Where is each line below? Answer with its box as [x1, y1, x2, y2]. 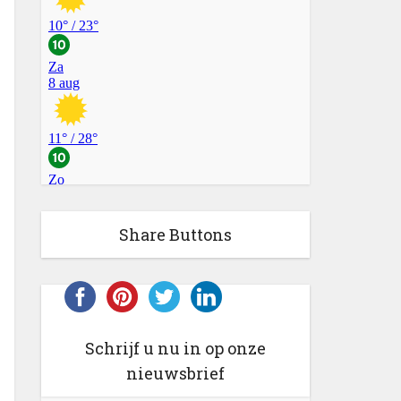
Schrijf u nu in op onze [85, 337, 266, 359]
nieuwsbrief [126, 363, 225, 384]
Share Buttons [119, 224, 232, 245]
